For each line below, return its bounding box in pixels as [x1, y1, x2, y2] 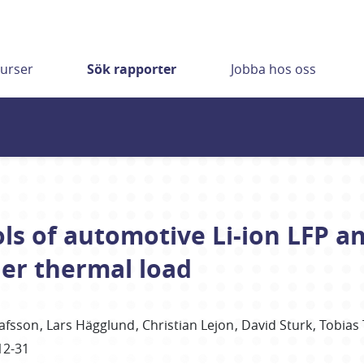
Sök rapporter [87, 60, 177, 78]
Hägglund [76, 316, 136, 334]
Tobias [319, 316, 360, 334]
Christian [142, 316, 198, 334]
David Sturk [241, 316, 313, 334]
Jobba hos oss [230, 60, 316, 78]
